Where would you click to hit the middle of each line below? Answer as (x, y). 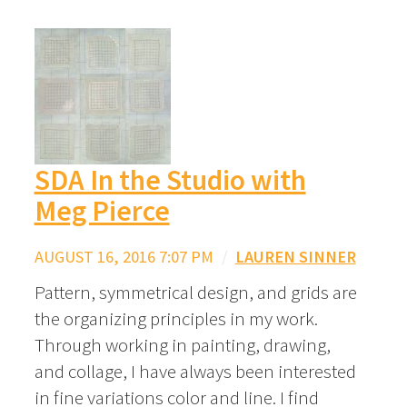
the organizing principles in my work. (176, 318)
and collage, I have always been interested (195, 371)
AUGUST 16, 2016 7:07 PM (124, 257)
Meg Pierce (102, 211)
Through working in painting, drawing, (182, 344)
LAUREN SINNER (295, 257)
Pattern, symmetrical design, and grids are (195, 292)
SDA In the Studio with (170, 180)
